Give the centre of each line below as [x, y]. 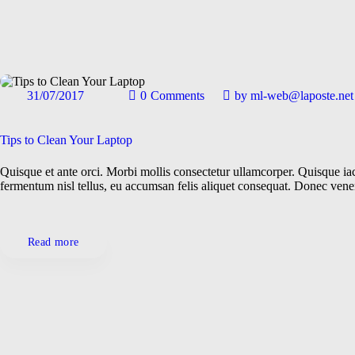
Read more [53, 242]
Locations [80, 170]
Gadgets [83, 107]
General [84, 138]
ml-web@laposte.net [300, 95]
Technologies [74, 202]
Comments [177, 95]
